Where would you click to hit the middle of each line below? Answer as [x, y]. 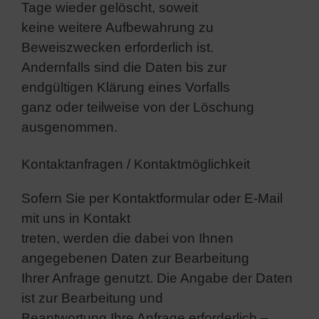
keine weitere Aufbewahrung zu [117, 27]
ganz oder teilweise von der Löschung [138, 107]
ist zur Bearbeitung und [92, 298]
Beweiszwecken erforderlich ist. [117, 47]
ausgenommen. [69, 127]
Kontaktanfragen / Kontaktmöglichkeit [136, 164]
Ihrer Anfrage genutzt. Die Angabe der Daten [157, 278]
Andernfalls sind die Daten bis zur [124, 67]
